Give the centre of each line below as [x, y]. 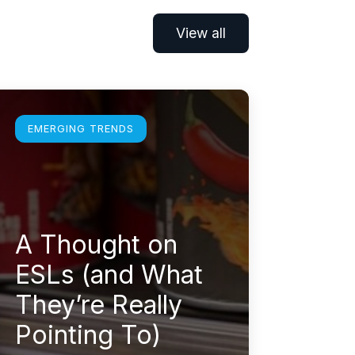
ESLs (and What [109, 274]
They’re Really [99, 304]
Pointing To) [88, 334]
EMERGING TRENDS [81, 128]
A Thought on [97, 244]
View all [200, 32]
